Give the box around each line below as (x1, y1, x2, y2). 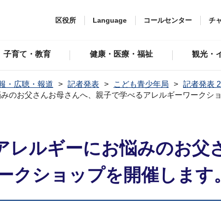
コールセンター (144, 16, 192, 24)
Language (93, 16, 127, 24)
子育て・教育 (3, 50, 51, 58)
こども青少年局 (113, 80, 169, 88)
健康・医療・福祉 (90, 50, 153, 58)
